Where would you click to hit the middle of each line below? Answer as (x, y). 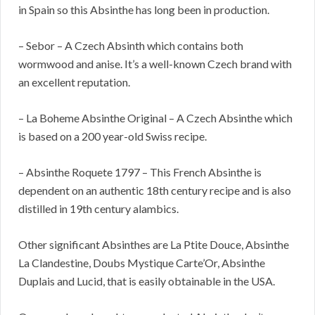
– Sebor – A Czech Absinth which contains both (131, 46)
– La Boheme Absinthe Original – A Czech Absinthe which (155, 118)
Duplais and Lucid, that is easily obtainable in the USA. (147, 281)
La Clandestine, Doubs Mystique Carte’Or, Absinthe (142, 263)
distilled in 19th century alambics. (98, 209)
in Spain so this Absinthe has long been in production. (144, 10)
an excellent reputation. (74, 82)
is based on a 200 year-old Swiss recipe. (112, 136)
